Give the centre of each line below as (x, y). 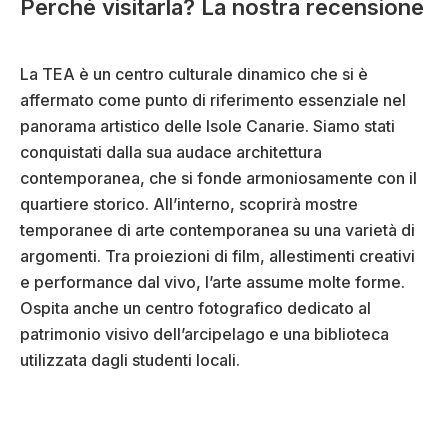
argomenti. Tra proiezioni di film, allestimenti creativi (217, 256)
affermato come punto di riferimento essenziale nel (213, 100)
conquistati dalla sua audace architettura (171, 152)
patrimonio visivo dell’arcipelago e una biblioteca (204, 334)
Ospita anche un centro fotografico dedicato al (195, 308)
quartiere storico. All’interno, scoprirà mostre (189, 204)
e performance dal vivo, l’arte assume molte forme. (212, 282)
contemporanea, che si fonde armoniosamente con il (218, 178)
